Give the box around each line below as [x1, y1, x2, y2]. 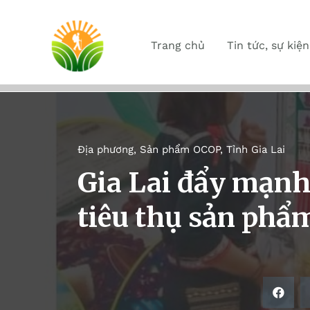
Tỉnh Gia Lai [226, 143, 285, 156]
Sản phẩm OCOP [140, 143, 220, 156]
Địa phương [77, 143, 134, 156]
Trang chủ [151, 39, 205, 52]
